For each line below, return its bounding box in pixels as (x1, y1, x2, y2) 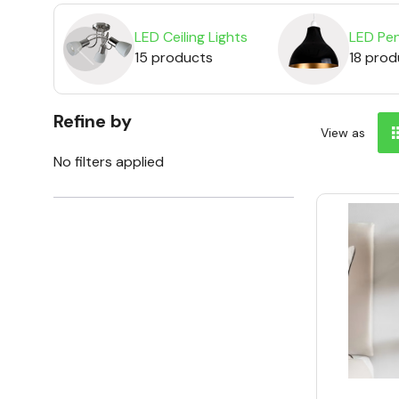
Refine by (53, 110, 132, 134)
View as (321, 125, 365, 142)
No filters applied (53, 152, 164, 172)
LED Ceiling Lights (134, 27, 248, 46)
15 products (134, 47, 213, 67)
